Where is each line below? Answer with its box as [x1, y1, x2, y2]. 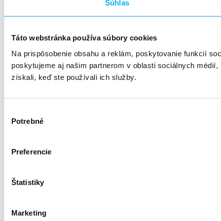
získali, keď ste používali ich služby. [11, 73, 136, 81]
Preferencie [11, 147, 52, 155]
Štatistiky [11, 178, 44, 186]
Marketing [11, 208, 46, 217]
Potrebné [11, 116, 43, 125]
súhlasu [3, 118, 29, 127]
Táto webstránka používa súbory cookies [11, 33, 157, 42]
